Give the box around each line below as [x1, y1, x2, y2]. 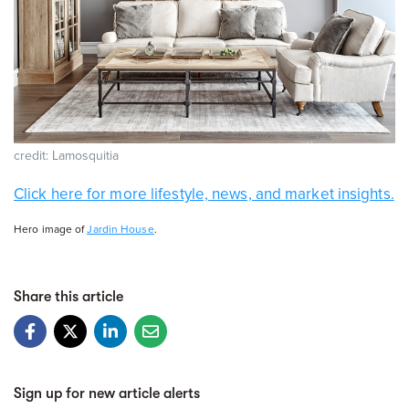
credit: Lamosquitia [14, 147, 119, 163]
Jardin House [87, 222, 154, 236]
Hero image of [14, 222, 88, 236]
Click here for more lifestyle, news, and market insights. [14, 184, 394, 204]
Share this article [14, 288, 123, 305]
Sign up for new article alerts [14, 384, 200, 402]
